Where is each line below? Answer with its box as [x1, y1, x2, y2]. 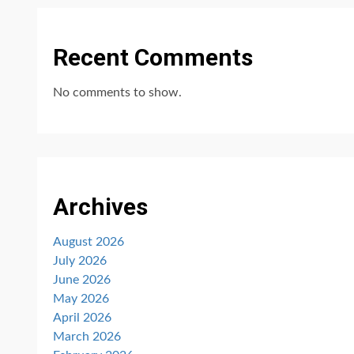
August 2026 [53, 235, 124, 248]
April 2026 [53, 311, 111, 324]
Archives [53, 193, 148, 220]
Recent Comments [53, 43, 253, 71]
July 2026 [53, 254, 107, 267]
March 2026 [53, 330, 121, 343]
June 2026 [53, 273, 111, 286]
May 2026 [53, 292, 109, 305]
